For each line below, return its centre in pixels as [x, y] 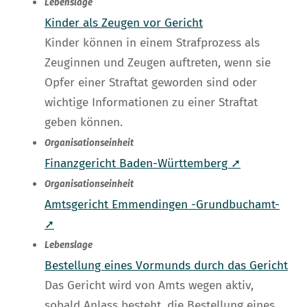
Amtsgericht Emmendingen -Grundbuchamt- [162, 205]
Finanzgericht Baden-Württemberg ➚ [143, 164]
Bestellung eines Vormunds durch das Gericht [166, 266]
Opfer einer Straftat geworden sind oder [151, 83]
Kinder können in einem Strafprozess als [152, 43]
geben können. [84, 123]
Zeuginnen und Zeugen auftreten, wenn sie [158, 63]
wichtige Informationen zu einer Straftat [151, 103]
